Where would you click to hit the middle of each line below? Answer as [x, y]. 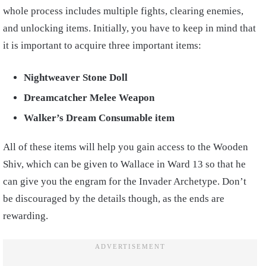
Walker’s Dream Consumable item [99, 118]
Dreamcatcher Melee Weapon [89, 98]
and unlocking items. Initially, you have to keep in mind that [129, 28]
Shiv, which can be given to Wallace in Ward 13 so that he [124, 164]
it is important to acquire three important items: [103, 46]
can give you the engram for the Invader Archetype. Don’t [125, 182]
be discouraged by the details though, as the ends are [114, 199]
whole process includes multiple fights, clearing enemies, [123, 11]
